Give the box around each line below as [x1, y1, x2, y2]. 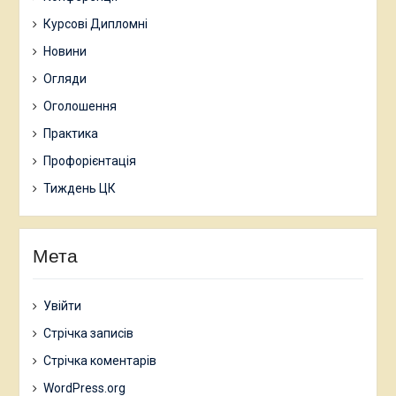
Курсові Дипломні [42, 17, 148, 32]
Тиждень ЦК [42, 181, 116, 196]
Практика [42, 126, 98, 141]
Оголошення [42, 99, 117, 114]
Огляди [42, 72, 87, 87]
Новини [42, 44, 87, 59]
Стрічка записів [42, 326, 133, 341]
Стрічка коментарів [42, 354, 156, 369]
